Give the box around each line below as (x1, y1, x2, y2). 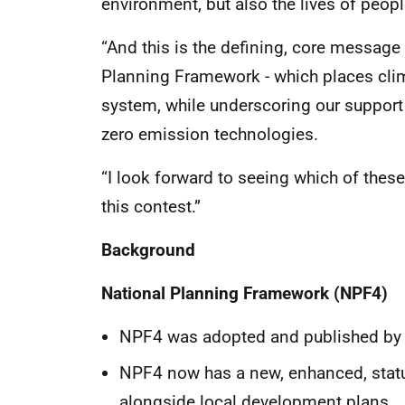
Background (101, 240, 195, 260)
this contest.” (101, 196, 201, 217)
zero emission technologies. (101, 124, 318, 145)
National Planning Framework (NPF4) (101, 283, 388, 304)
